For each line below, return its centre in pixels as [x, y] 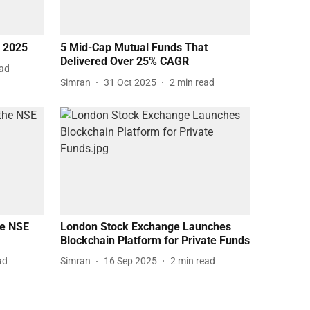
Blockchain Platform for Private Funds [155, 240]
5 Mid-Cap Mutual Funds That [134, 48]
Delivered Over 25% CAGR [125, 62]
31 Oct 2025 [130, 82]
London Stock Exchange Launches [146, 226]
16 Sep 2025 [130, 261]
